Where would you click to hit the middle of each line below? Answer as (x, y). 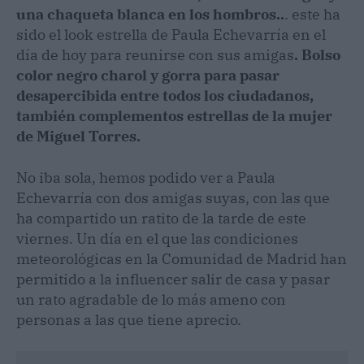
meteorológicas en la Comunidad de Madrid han (182, 258)
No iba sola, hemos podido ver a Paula (146, 177)
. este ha (312, 14)
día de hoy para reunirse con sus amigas (155, 54)
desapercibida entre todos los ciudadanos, (165, 95)
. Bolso (317, 54)
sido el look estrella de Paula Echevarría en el (171, 34)
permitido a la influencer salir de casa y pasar (173, 279)
